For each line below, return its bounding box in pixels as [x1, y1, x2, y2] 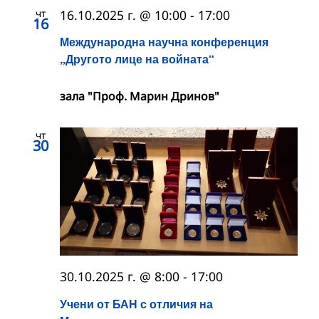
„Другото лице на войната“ [60, 51, 214, 68]
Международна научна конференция [60, 33, 268, 51]
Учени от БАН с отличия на [60, 295, 213, 312]
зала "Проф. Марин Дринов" [60, 88, 219, 105]
